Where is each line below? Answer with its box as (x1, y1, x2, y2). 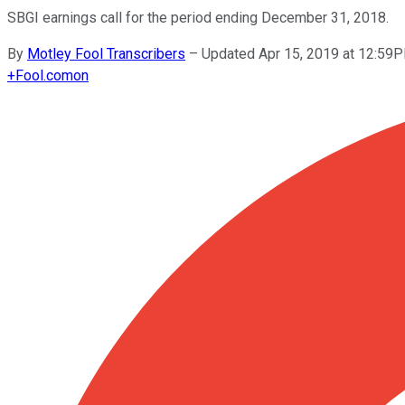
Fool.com (15, 66, 73, 84)
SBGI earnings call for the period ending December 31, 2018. (7, 8, 389, 26)
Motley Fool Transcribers (27, 44, 185, 62)
